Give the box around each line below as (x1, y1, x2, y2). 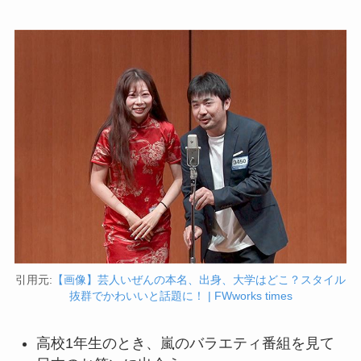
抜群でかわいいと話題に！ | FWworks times (68, 289, 293, 303)
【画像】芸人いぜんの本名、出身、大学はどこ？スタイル (52, 273, 346, 287)
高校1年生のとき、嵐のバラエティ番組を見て (35, 335, 334, 352)
